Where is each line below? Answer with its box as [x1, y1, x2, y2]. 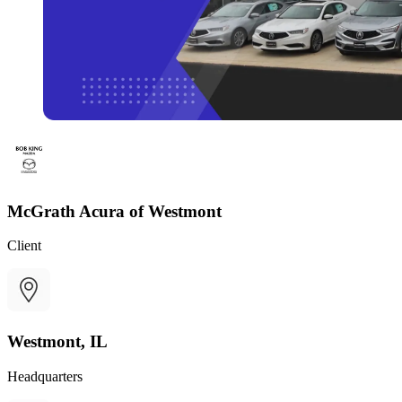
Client [7, 238, 41, 254]
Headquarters [7, 368, 83, 384]
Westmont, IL [7, 331, 108, 351]
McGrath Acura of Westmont [7, 201, 222, 221]
